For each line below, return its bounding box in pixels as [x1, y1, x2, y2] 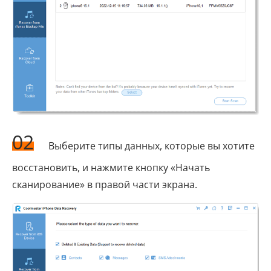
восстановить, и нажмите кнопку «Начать [12, 161, 210, 175]
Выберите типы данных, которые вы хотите [46, 139, 255, 153]
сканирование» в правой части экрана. [12, 178, 197, 192]
